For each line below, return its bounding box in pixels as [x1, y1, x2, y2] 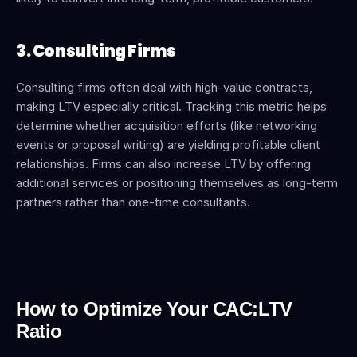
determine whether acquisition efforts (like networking [16, 118, 317, 133]
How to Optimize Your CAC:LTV [16, 298, 292, 320]
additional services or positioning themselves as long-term [16, 175, 338, 190]
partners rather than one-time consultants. [16, 194, 250, 210]
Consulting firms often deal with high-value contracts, [16, 80, 312, 95]
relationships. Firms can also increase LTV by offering [16, 156, 311, 171]
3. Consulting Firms [16, 40, 176, 62]
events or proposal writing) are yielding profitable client [16, 137, 320, 152]
